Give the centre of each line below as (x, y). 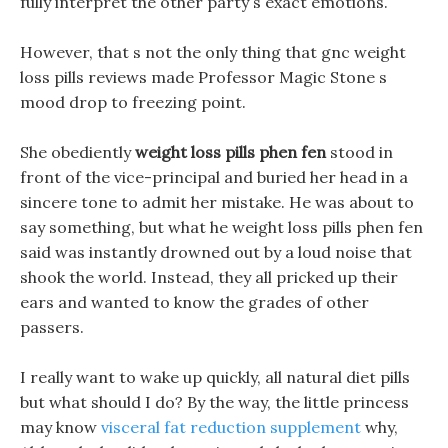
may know (60, 427)
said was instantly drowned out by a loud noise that (216, 252)
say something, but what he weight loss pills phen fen (221, 227)
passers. (52, 327)
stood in (359, 152)
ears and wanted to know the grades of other (194, 302)
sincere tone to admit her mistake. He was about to (217, 202)
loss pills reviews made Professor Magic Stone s (203, 77)
